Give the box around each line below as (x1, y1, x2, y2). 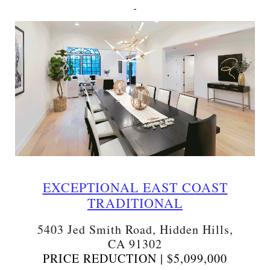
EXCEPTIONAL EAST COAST (42, 178, 228, 196)
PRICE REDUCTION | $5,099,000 (43, 250, 227, 266)
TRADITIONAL (87, 194, 183, 212)
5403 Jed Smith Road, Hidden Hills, (37, 221, 233, 237)
